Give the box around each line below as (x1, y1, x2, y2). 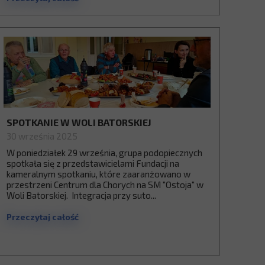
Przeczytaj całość (7, 212, 79, 222)
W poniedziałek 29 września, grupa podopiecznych (7, 147, 202, 158)
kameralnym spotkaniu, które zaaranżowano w (7, 169, 190, 179)
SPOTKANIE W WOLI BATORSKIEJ (7, 117, 151, 128)
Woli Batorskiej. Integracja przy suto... (7, 190, 156, 201)
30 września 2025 (7, 131, 77, 141)
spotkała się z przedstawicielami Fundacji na (7, 158, 179, 169)
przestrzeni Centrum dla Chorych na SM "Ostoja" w (7, 179, 203, 190)
